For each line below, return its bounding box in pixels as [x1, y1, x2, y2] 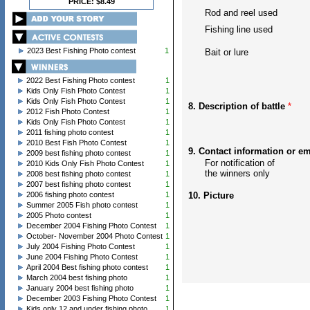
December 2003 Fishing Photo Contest [26, 294, 156, 302]
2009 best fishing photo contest [26, 149, 131, 157]
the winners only [188, 168, 273, 179]
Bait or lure [188, 47, 248, 57]
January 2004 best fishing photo [26, 284, 134, 292]
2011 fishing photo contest [26, 128, 113, 136]
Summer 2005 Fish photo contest [26, 201, 138, 209]
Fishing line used [188, 24, 273, 35]
